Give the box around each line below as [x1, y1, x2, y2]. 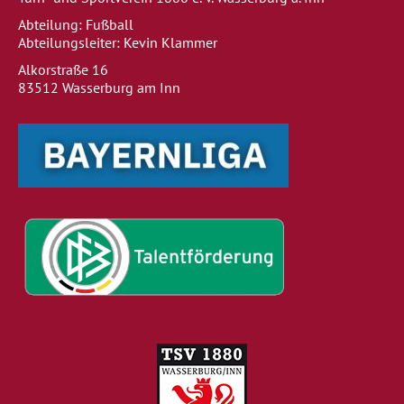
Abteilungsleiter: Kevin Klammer [18, 33, 217, 51]
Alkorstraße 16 [18, 60, 108, 78]
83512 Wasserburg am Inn [18, 78, 180, 96]
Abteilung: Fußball [18, 15, 133, 33]
